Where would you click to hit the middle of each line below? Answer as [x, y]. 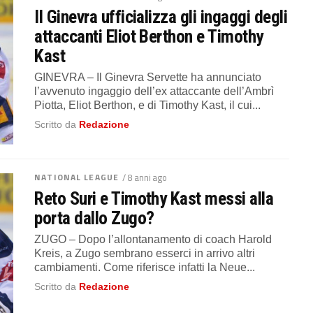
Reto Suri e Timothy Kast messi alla [154, 198]
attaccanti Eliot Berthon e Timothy [149, 36]
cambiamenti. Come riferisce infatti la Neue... [145, 267]
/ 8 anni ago [145, 177]
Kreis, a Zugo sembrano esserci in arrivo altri [145, 253]
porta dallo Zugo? [94, 218]
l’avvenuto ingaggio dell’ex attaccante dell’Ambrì [154, 91]
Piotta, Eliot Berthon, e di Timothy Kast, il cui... [148, 105]
